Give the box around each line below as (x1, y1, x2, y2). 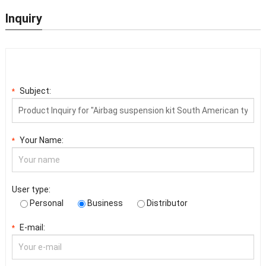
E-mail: (19, 223, 45, 233)
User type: (11, 185, 50, 195)
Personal (29, 198, 64, 208)
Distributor (146, 198, 188, 208)
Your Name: (19, 135, 64, 145)
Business (87, 198, 123, 208)
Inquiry (5, 11, 42, 26)
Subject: (19, 86, 51, 96)
